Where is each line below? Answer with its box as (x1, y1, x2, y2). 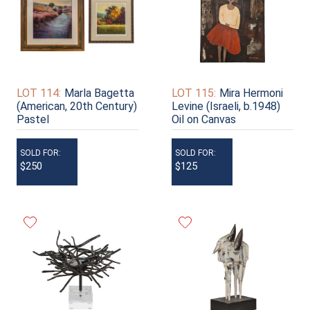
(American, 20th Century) (17, 99, 137, 113)
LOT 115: (172, 86, 216, 100)
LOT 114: (17, 86, 61, 100)
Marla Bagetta (64, 86, 134, 100)
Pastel (17, 112, 49, 126)
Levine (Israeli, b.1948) (172, 99, 280, 113)
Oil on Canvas (172, 112, 236, 126)
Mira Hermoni (219, 86, 283, 100)
